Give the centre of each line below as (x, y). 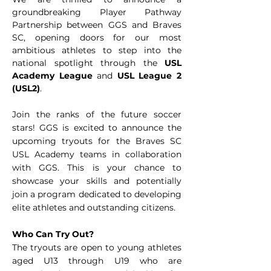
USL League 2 (149, 75)
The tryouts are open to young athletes (97, 247)
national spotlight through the (88, 63)
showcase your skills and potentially (97, 181)
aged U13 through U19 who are (97, 260)
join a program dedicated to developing (97, 194)
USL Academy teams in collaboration (97, 154)
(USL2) (26, 88)
